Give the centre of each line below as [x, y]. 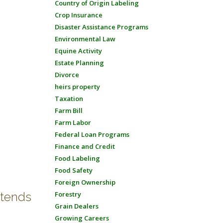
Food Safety [73, 170]
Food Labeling [77, 158]
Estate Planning [79, 63]
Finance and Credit [85, 146]
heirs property [77, 87]
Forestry [68, 194]
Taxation [69, 99]
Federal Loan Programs [92, 134]
